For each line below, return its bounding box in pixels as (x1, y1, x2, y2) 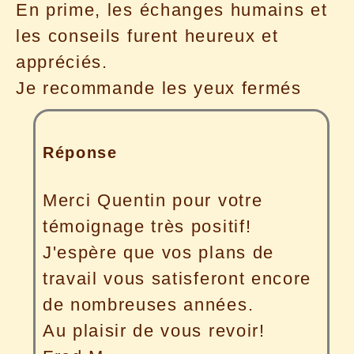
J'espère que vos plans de (42, 242, 274, 262)
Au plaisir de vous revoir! (42, 320, 265, 341)
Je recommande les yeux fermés (16, 78, 302, 99)
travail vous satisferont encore (42, 268, 311, 288)
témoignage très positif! (42, 216, 252, 236)
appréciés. (16, 52, 108, 73)
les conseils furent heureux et (16, 26, 279, 47)
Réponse (42, 143, 118, 161)
